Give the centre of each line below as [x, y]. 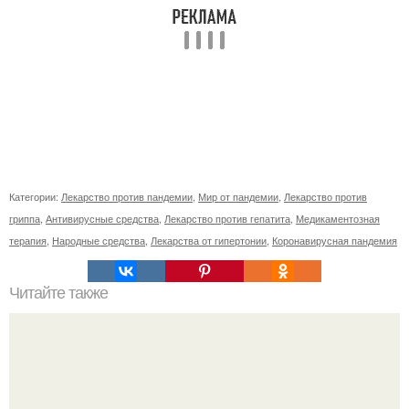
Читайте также [58, 294]
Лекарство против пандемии [127, 197]
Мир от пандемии [238, 197]
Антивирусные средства [102, 219]
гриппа [25, 219]
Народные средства [99, 241]
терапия [28, 241]
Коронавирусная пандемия [335, 241]
